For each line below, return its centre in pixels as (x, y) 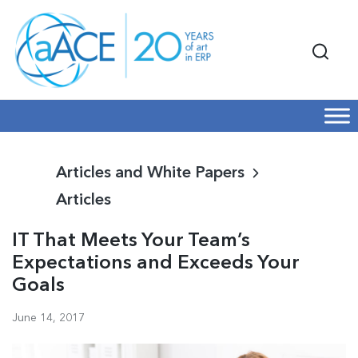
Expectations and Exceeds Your (156, 263)
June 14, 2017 (48, 318)
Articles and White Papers (150, 173)
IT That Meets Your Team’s (131, 241)
